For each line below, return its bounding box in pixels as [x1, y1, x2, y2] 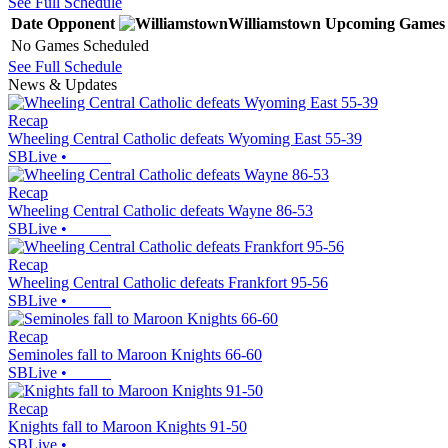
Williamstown [228, 14, 321, 32]
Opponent [47, 14, 115, 32]
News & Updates [8, 75, 117, 93]
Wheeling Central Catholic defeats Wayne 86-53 [8, 201, 313, 219]
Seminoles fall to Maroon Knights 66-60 [8, 345, 262, 363]
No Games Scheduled [11, 36, 149, 54]
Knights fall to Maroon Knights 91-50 [8, 417, 247, 435]
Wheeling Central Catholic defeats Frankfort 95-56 [8, 273, 328, 291]
